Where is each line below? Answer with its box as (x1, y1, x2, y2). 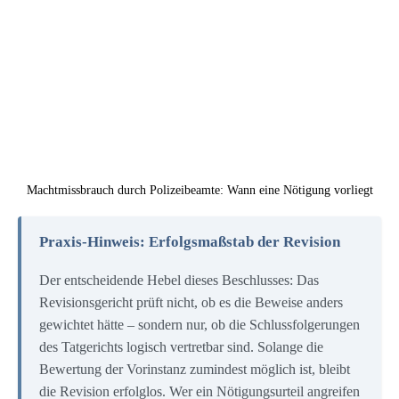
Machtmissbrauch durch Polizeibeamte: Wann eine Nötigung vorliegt (26, 183, 373, 197)
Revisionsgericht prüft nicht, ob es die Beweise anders (39, 295, 343, 311)
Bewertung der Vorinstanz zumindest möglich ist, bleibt (39, 362, 350, 378)
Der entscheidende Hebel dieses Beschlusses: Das (39, 273, 319, 289)
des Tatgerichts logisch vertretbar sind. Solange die (39, 339, 323, 355)
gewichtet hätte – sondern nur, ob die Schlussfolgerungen (39, 317, 360, 333)
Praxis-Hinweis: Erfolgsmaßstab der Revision (39, 232, 340, 250)
